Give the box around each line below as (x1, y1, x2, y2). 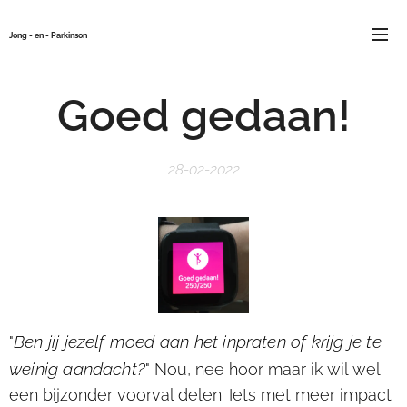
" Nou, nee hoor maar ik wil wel (145, 360, 381, 380)
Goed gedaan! (56, 90, 351, 141)
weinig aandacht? (9, 359, 146, 380)
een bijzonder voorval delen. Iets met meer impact (9, 385, 392, 405)
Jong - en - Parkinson (9, 30, 87, 40)
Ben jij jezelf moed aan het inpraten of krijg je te (14, 332, 382, 352)
